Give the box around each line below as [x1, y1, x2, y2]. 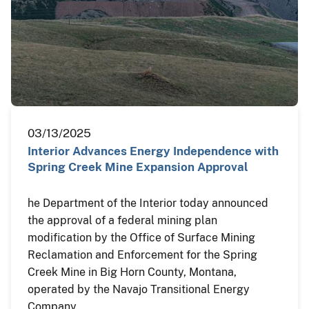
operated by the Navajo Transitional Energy [28, 283, 250, 297]
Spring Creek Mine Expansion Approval [28, 160, 248, 175]
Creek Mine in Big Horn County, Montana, [28, 266, 237, 279]
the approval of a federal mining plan [28, 214, 217, 228]
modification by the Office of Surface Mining [28, 231, 255, 245]
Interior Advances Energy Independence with [28, 144, 279, 159]
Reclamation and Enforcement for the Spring [28, 248, 257, 262]
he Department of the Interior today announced [28, 197, 268, 210]
